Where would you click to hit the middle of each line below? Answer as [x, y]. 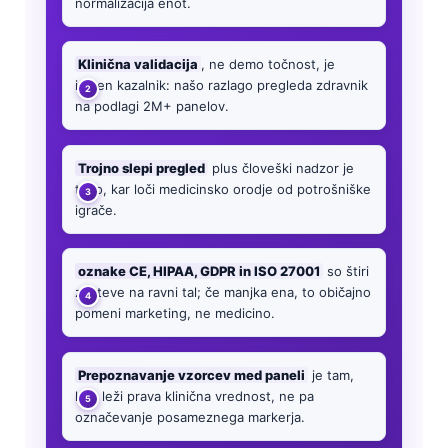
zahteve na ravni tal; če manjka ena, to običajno [223, 292]
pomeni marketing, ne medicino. [175, 313]
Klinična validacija [138, 64]
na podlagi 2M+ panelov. [152, 106]
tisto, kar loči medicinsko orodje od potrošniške [223, 188]
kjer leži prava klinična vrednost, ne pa [194, 395]
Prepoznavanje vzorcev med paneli [191, 374]
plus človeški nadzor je [281, 167]
